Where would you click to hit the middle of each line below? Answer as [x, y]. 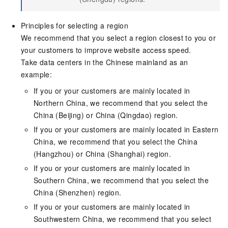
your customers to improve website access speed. [106, 50]
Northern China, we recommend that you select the [121, 103]
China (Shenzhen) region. [78, 192]
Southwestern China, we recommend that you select [123, 219]
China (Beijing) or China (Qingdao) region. [106, 115]
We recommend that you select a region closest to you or [118, 37]
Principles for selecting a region [75, 25]
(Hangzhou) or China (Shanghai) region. [103, 153]
